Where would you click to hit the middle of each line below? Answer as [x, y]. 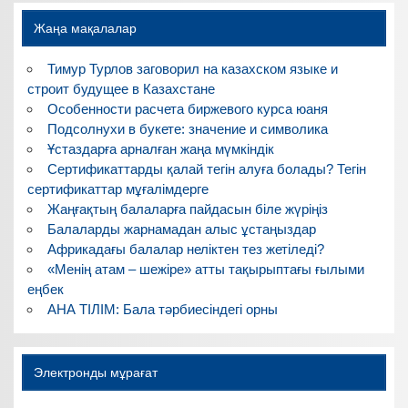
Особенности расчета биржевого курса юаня [187, 108]
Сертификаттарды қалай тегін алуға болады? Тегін [206, 168]
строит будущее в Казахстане [122, 88]
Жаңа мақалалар [85, 28]
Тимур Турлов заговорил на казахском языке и [192, 68]
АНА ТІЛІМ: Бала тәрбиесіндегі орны [162, 309]
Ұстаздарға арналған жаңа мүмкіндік [160, 148]
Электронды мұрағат [95, 372]
